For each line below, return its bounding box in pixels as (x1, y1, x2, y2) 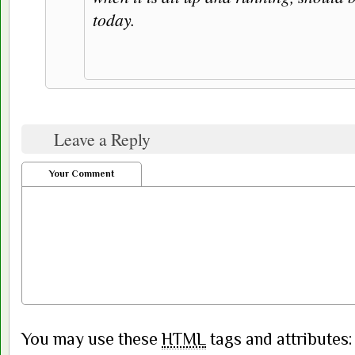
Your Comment (49, 168, 114, 180)
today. (93, 8, 135, 32)
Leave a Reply (54, 128, 151, 151)
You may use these (21, 329, 162, 349)
